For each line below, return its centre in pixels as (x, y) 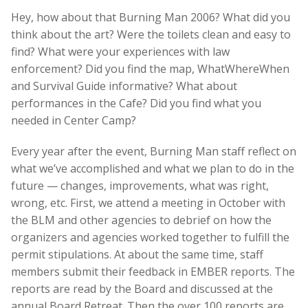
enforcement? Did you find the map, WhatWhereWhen (150, 68)
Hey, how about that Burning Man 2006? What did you (151, 17)
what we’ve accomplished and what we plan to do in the (153, 168)
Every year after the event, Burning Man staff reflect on (154, 151)
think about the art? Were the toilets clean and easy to (151, 34)
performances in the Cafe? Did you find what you (136, 103)
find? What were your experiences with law (120, 51)
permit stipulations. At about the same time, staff (137, 254)
